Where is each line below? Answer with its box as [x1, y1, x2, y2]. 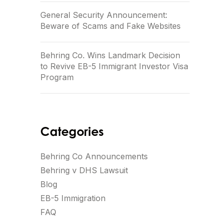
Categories [40, 124, 104, 139]
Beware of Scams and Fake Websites [40, 21, 181, 31]
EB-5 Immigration [40, 193, 106, 203]
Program [40, 72, 74, 82]
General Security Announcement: [40, 10, 167, 20]
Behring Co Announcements [40, 151, 148, 161]
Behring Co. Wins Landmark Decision [40, 50, 180, 60]
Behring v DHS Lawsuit [40, 165, 128, 175]
